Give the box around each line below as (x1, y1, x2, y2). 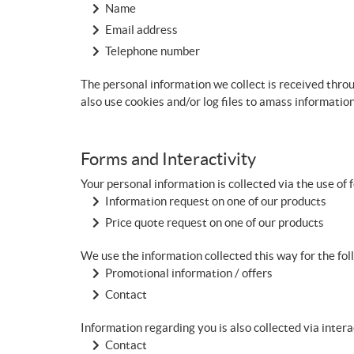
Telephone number (105, 44, 200, 58)
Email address (105, 23, 178, 36)
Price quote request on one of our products (105, 216, 324, 229)
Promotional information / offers (105, 266, 273, 280)
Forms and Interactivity (81, 149, 256, 168)
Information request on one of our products (105, 194, 326, 208)
